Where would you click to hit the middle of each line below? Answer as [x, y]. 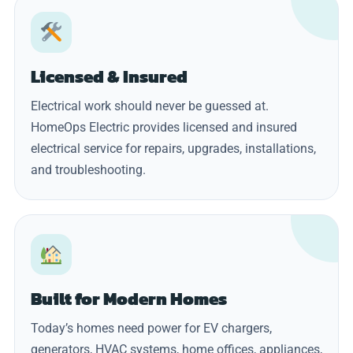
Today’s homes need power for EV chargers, [151, 328]
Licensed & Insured [109, 76]
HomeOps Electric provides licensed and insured [164, 127]
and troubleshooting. [88, 169]
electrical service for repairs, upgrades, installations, [173, 148]
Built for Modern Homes [129, 299]
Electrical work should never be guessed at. [150, 106]
